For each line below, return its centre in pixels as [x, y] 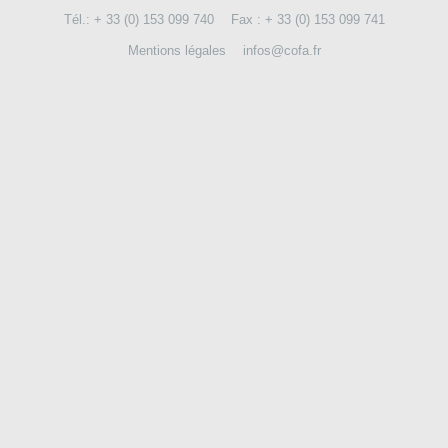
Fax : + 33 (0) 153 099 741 [307, 19]
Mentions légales [176, 50]
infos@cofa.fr [281, 50]
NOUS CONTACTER [88, 35]
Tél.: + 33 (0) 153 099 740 [138, 19]
